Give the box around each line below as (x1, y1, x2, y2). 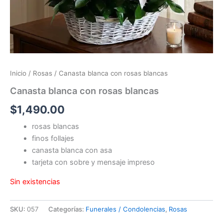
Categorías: (48, 205, 86, 213)
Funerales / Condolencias (86, 205, 165, 213)
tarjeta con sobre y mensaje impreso (31, 158, 155, 167)
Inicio (10, 69, 26, 78)
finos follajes (31, 134, 74, 143)
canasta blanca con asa (31, 146, 112, 155)
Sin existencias (10, 177, 60, 186)
